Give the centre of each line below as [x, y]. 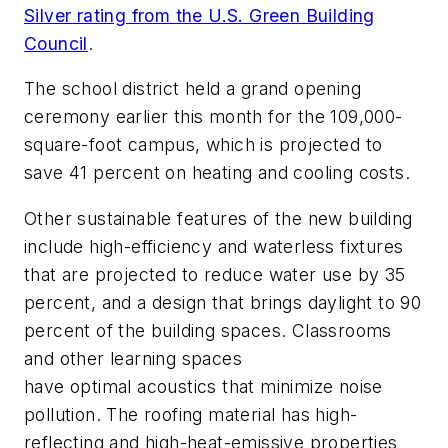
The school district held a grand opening [192, 89]
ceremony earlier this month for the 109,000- [213, 117]
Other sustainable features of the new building [218, 218]
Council [56, 43]
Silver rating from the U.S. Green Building [199, 15]
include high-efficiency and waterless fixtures [214, 246]
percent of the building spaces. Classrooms [208, 330]
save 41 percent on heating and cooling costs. [217, 173]
